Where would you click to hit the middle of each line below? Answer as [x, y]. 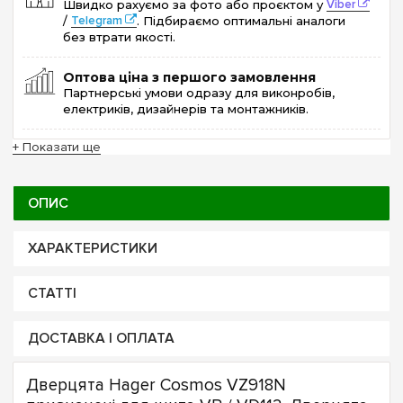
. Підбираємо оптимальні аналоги [242, 20]
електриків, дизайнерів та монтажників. [186, 108]
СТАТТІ [52, 294]
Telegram [97, 20]
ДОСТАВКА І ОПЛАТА [101, 339]
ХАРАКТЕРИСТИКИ [92, 248]
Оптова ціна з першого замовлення [189, 77]
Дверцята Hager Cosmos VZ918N [156, 385]
